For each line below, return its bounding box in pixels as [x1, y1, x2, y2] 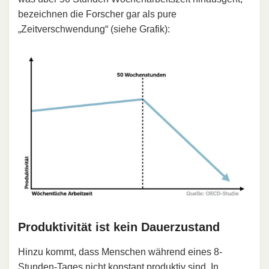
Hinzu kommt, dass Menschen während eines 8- [18, 247, 222, 258]
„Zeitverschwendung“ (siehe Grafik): [18, 23, 170, 34]
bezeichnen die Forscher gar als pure [18, 8, 177, 19]
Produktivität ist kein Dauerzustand [18, 220, 220, 234]
